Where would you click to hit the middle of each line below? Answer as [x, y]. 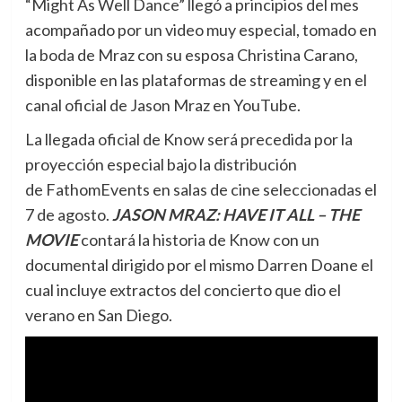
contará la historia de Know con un [200, 240]
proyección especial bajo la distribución [161, 164]
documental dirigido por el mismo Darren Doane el [199, 265]
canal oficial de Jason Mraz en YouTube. [162, 105]
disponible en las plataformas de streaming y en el [196, 80]
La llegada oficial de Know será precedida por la [188, 139]
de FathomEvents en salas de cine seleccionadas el [201, 189]
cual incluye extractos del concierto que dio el [183, 290]
